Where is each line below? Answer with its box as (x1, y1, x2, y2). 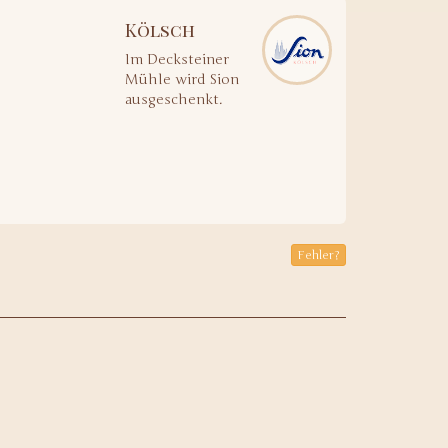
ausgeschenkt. (125, 91, 223, 108)
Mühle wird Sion (125, 71, 240, 88)
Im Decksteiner (125, 51, 230, 68)
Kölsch (125, 18, 196, 42)
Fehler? (297, 248, 340, 262)
